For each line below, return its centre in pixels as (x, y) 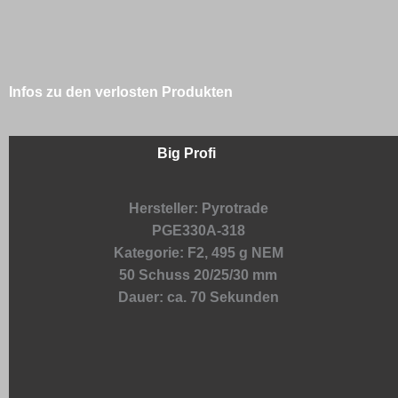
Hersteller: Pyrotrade (198, 208)
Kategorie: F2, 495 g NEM (198, 252)
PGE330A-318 (198, 230)
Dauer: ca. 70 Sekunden (198, 297)
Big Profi (187, 153)
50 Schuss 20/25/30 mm (199, 275)
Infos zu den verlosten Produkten (121, 92)
